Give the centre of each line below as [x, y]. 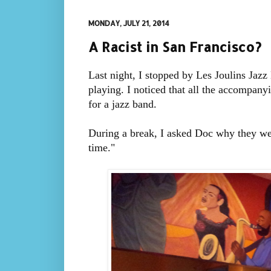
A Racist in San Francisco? [175, 46]
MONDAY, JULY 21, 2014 [129, 23]
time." [101, 148]
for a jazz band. [122, 104]
